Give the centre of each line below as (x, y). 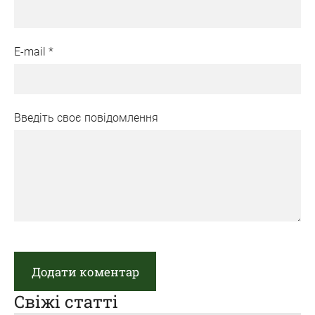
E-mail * (34, 51)
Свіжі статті (66, 301)
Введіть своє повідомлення (86, 118)
